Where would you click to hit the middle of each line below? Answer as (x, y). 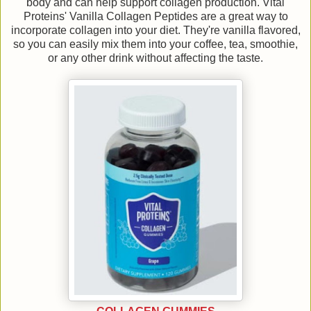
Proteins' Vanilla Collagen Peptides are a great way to (155, 17)
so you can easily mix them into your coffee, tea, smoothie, (155, 44)
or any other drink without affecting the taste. (155, 58)
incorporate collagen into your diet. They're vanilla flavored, (155, 31)
